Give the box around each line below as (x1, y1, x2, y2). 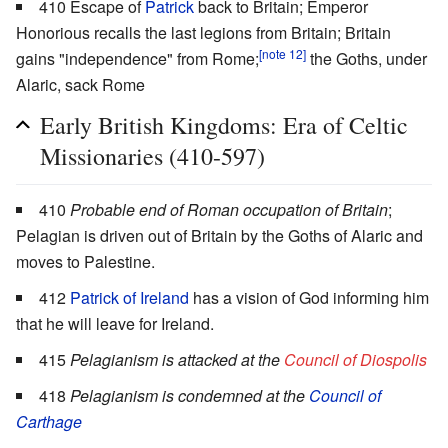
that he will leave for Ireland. (16, 312, 214, 336)
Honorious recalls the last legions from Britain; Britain (16, 21, 391, 45)
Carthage (16, 410, 82, 434)
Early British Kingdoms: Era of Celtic (40, 109, 408, 142)
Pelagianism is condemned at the (70, 384, 309, 408)
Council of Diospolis (284, 348, 427, 372)
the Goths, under (306, 47, 427, 71)
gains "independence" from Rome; (16, 47, 259, 71)
